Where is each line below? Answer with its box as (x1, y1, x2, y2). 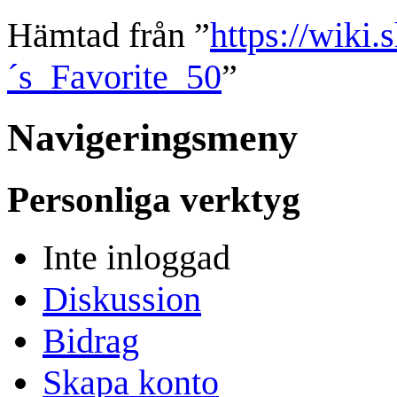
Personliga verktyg (7, 178, 300, 220)
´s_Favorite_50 (7, 56, 222, 97)
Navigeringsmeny (7, 115, 298, 160)
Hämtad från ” (7, 14, 210, 55)
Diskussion (43, 279, 201, 320)
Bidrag (43, 321, 139, 362)
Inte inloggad (43, 237, 230, 278)
